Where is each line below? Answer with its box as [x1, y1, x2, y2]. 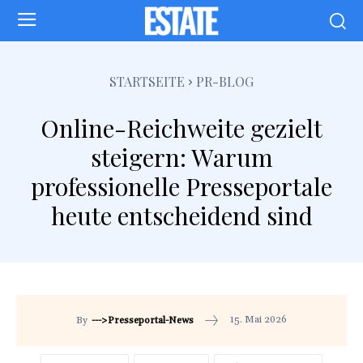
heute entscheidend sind [50, 199, 313, 232]
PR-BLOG [196, 72, 254, 90]
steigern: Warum [90, 140, 273, 173]
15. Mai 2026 [230, 314, 287, 327]
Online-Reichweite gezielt [41, 111, 322, 144]
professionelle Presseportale [31, 169, 332, 203]
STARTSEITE [109, 72, 185, 90]
